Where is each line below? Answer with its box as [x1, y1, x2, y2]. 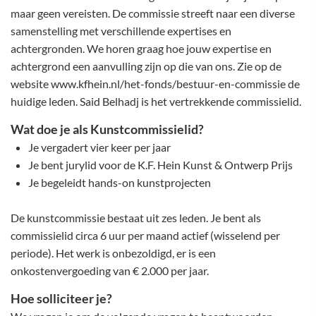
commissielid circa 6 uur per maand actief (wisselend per [11, 229, 280, 242]
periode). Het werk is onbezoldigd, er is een [11, 246, 216, 260]
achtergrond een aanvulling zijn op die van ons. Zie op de [11, 59, 281, 73]
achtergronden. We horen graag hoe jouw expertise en [11, 42, 272, 55]
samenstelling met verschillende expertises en [11, 24, 231, 37]
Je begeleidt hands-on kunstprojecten [28, 176, 213, 189]
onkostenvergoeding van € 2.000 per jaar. [11, 264, 211, 277]
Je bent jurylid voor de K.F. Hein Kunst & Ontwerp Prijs [28, 158, 293, 171]
